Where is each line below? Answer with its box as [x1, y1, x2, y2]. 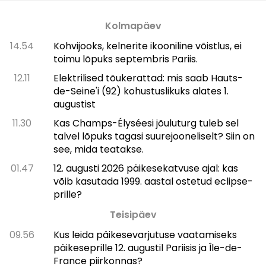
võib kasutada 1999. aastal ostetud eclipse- [53, 175, 253, 189]
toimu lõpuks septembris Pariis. [53, 52, 198, 66]
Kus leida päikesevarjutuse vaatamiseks [53, 228, 237, 242]
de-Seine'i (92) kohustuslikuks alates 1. [53, 84, 229, 99]
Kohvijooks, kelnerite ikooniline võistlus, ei [53, 39, 242, 53]
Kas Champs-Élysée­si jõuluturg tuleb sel [53, 116, 239, 131]
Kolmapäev [104, 19, 161, 33]
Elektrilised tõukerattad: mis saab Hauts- [53, 71, 243, 85]
